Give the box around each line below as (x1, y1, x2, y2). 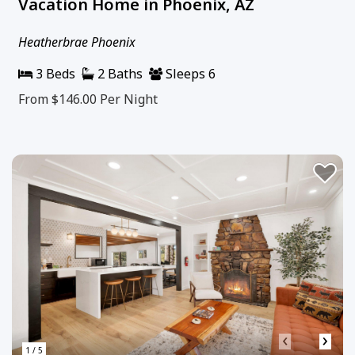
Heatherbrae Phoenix (18, 32, 136, 51)
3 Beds (32, 64, 75, 82)
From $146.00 (18, 90, 100, 108)
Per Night (100, 90, 158, 108)
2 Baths (94, 64, 143, 82)
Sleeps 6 (162, 64, 216, 82)
